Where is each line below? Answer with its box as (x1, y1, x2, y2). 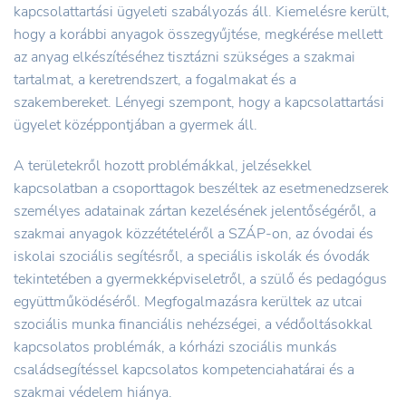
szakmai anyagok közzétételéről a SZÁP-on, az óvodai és (14, 223, 373, 244)
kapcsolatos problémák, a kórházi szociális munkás (14, 336, 337, 357)
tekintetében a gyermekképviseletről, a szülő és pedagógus (14, 268, 387, 289)
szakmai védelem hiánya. (14, 382, 172, 402)
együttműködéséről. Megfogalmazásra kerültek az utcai (14, 291, 362, 312)
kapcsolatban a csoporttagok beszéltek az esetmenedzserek (14, 178, 389, 198)
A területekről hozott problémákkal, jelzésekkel (14, 155, 312, 176)
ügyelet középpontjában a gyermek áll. (14, 114, 257, 135)
